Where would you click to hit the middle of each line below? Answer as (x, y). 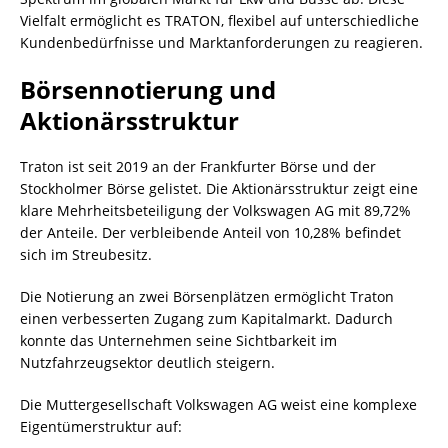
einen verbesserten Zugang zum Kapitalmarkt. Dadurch (206, 318)
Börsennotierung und (148, 89)
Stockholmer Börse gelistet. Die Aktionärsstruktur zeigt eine (219, 188)
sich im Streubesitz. (86, 254)
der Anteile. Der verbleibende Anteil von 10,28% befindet (210, 232)
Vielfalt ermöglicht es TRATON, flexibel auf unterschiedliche (219, 20)
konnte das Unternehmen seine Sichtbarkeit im (178, 340)
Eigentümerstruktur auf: (101, 426)
